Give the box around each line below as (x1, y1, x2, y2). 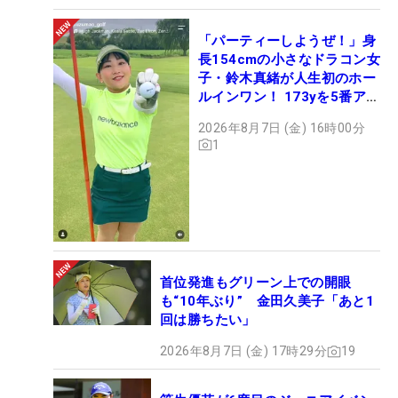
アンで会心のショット (198, 107, 335, 123)
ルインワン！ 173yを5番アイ (198, 88, 380, 105)
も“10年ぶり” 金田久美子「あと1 (160, 293, 375, 310)
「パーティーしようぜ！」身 (198, 32, 377, 49)
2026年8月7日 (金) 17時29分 (160, 344, 327, 359)
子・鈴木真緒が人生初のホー (198, 69, 377, 86)
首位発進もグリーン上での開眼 (160, 275, 352, 291)
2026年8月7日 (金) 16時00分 (198, 120, 365, 135)
